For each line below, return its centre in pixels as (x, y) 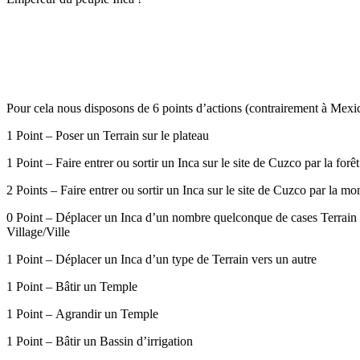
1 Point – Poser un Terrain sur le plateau (108, 136)
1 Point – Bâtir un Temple (72, 287)
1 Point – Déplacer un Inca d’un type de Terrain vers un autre (162, 260)
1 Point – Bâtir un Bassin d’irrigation (100, 342)
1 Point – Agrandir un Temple (82, 314)
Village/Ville (38, 232)
